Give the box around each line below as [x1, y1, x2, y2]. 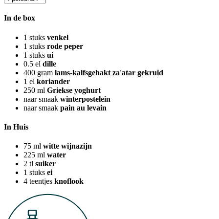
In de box [4, 14, 35, 22]
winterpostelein [60, 94, 110, 103]
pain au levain [60, 103, 107, 112]
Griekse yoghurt [47, 86, 101, 94]
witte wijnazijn [43, 142, 92, 151]
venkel [47, 33, 68, 42]
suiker [35, 159, 56, 168]
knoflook [54, 177, 84, 186]
